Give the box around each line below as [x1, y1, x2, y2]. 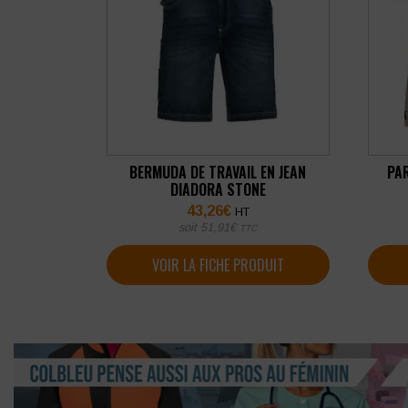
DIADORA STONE [169, 178, 266, 201]
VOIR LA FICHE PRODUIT [151, 253, 284, 276]
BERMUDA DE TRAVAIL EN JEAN [129, 161, 307, 184]
